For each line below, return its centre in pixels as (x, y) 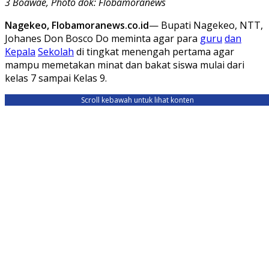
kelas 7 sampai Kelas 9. (56, 78)
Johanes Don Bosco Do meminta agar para (102, 38)
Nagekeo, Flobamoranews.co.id (77, 25)
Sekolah (56, 51)
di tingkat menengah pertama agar (154, 51)
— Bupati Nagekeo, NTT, (206, 25)
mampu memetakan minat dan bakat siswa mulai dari (125, 65)
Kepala (20, 51)
